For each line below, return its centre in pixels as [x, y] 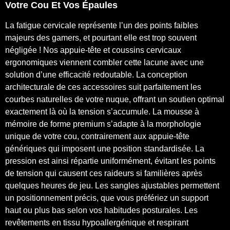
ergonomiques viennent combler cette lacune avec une [104, 62]
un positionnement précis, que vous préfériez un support [107, 198]
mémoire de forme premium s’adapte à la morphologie [103, 124]
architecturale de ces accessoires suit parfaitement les [103, 87]
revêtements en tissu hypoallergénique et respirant [97, 222]
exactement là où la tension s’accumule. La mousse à [102, 111]
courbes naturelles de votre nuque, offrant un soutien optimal [115, 99]
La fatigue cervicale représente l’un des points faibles [102, 25]
